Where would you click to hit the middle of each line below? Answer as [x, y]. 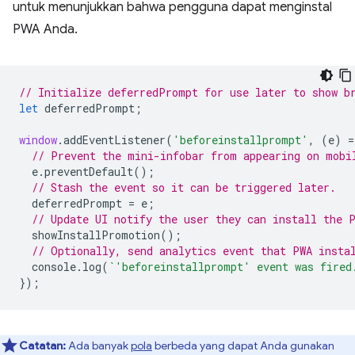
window [38, 139]
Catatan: [42, 345]
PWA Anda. [45, 29]
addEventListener [115, 139]
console [54, 266]
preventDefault [89, 171]
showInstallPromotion [96, 235]
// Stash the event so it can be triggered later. [184, 187]
